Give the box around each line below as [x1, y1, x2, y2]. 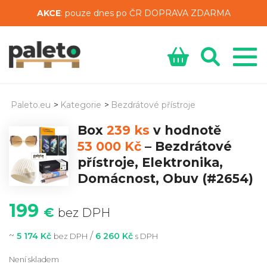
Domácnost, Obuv [77, 171, 198, 186]
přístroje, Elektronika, [77, 155, 223, 170]
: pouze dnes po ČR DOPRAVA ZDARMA [60, 8, 231, 18]
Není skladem [9, 255, 59, 264]
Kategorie [60, 100, 101, 110]
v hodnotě [150, 123, 221, 138]
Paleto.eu [11, 100, 51, 110]
